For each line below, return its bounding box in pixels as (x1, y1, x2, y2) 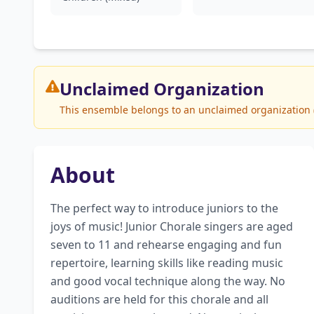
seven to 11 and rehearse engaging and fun (50, 237, 282, 252)
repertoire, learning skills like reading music (50, 255, 283, 271)
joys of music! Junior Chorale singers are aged (50, 219, 293, 234)
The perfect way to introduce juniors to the (50, 200, 278, 216)
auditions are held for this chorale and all (50, 292, 268, 307)
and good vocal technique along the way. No (50, 273, 285, 289)
